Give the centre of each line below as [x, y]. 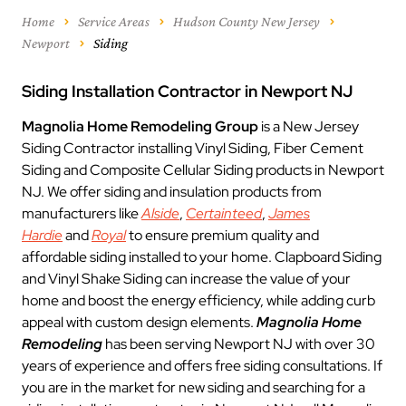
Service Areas [114, 21]
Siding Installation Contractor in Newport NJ [187, 91]
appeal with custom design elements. [139, 322]
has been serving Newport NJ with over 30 [239, 344]
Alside [160, 213]
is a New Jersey [310, 126]
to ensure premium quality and [222, 235]
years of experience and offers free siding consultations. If [202, 366]
